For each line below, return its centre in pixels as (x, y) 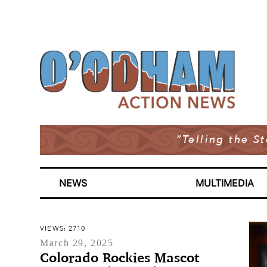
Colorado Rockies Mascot (120, 257)
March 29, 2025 (77, 243)
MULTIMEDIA (225, 183)
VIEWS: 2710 (63, 229)
